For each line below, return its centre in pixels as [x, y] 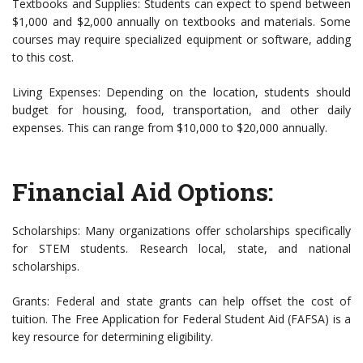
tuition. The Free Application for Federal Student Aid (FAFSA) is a [181, 319]
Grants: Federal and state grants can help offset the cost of [181, 301]
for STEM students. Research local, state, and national [181, 249]
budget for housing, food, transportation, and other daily [181, 110]
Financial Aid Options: [143, 192]
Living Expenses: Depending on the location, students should [181, 92]
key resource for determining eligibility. [113, 337]
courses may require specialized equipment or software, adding [181, 40]
